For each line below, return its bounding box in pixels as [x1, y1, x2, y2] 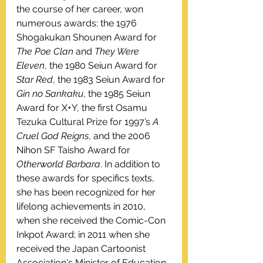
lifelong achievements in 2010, [16, 200, 148, 212]
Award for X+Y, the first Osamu [16, 102, 150, 113]
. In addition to [100, 158, 163, 170]
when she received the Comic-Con [16, 214, 168, 226]
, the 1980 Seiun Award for [45, 59, 160, 71]
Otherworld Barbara [16, 158, 100, 170]
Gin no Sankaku [16, 87, 83, 99]
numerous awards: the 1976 [16, 17, 139, 29]
